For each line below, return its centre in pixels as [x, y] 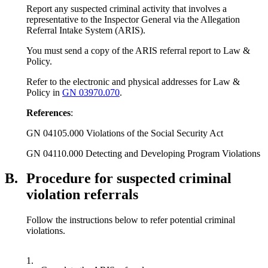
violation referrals [82, 195]
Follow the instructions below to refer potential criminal [131, 220]
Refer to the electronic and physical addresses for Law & [133, 81]
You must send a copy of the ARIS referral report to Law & [138, 50]
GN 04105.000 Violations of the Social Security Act [125, 133]
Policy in [44, 92]
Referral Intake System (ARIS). [86, 30]
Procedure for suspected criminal [129, 179]
